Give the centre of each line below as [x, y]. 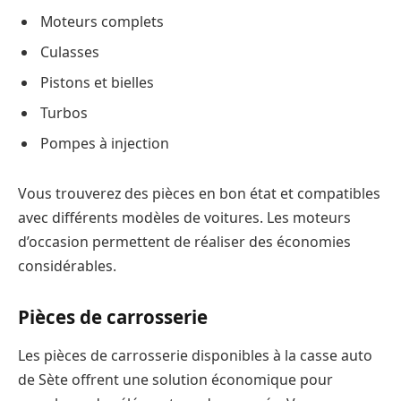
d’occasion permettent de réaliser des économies [184, 241]
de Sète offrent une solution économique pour [175, 379]
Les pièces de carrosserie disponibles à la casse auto [195, 355]
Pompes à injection [105, 144]
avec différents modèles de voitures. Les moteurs [184, 217]
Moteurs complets [102, 22]
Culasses [70, 52]
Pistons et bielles [97, 83]
